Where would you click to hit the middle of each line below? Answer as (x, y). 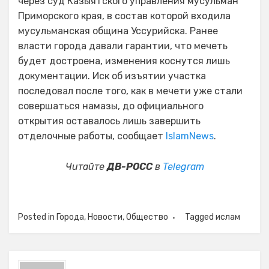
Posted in (37, 217)
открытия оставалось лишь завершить (109, 121)
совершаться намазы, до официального (111, 106)
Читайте (86, 167)
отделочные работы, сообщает (92, 136)
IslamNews (190, 136)
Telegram (183, 167)
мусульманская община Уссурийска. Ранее (118, 31)
